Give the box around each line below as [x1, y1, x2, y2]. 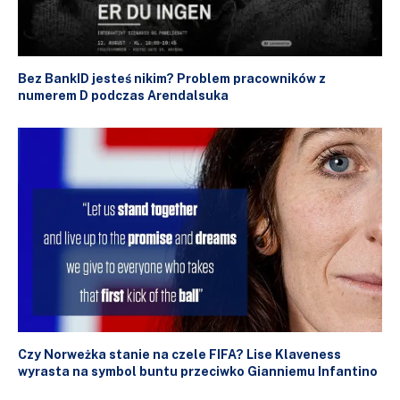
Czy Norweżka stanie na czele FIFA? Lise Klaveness [18, 347, 341, 362]
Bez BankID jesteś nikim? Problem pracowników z [18, 71, 326, 86]
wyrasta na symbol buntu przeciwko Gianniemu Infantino [18, 364, 378, 379]
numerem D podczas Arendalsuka [18, 87, 229, 103]
